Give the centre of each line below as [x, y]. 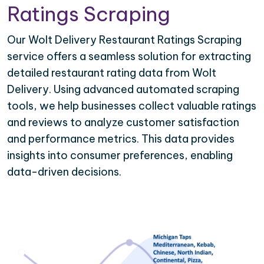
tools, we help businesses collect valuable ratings [132, 105]
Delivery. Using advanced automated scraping [123, 89]
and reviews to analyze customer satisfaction [123, 122]
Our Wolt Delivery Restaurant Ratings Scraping [124, 39]
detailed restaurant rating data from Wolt [112, 72]
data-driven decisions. [64, 171]
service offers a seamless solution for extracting [129, 56]
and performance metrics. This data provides [121, 138]
